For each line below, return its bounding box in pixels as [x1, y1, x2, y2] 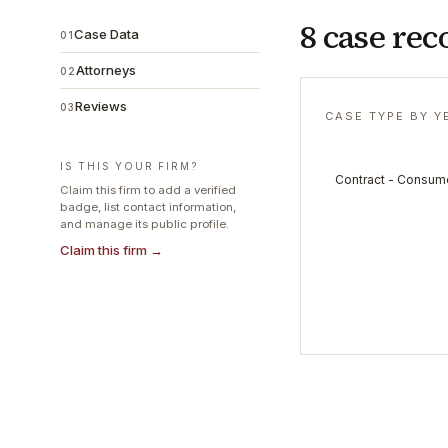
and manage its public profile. [60, 217, 229, 231]
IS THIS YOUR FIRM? [60, 160, 198, 172]
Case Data [74, 26, 139, 42]
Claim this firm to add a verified [60, 183, 236, 197]
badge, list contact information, [60, 200, 236, 214]
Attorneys [76, 62, 136, 78]
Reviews [75, 98, 127, 114]
